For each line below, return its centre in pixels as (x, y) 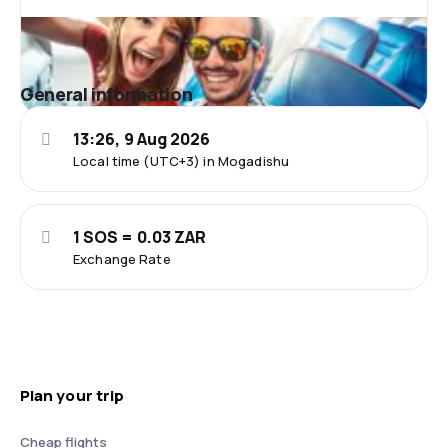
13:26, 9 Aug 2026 (142, 138)
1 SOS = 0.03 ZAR (140, 236)
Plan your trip (72, 395)
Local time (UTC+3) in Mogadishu (181, 160)
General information (106, 93)
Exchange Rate (122, 258)
